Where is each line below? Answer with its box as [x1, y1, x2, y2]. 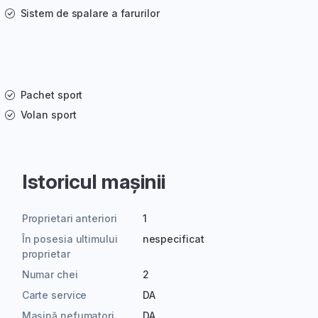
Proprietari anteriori [21, 212, 117, 225]
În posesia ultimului [21, 233, 118, 246]
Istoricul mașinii [21, 170, 165, 194]
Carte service [21, 289, 87, 302]
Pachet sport [20, 89, 83, 102]
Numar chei [21, 268, 78, 281]
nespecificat [142, 233, 204, 246]
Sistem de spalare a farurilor [20, 7, 160, 20]
